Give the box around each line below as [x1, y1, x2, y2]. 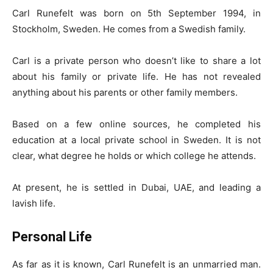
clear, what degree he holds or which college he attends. [12, 150, 256, 161]
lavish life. [12, 197, 55, 209]
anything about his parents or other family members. [12, 87, 238, 98]
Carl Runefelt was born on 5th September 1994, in [12, 7, 261, 19]
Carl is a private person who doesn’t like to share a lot [12, 55, 261, 66]
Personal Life [12, 229, 92, 244]
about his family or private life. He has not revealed [12, 71, 261, 82]
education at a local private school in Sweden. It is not [12, 134, 261, 146]
